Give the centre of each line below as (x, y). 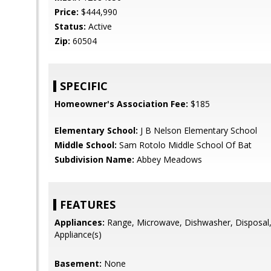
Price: (67, 12)
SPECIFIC (84, 86)
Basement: (78, 263)
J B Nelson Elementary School (198, 130)
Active (99, 26)
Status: (70, 26)
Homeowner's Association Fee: (121, 104)
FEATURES (88, 204)
